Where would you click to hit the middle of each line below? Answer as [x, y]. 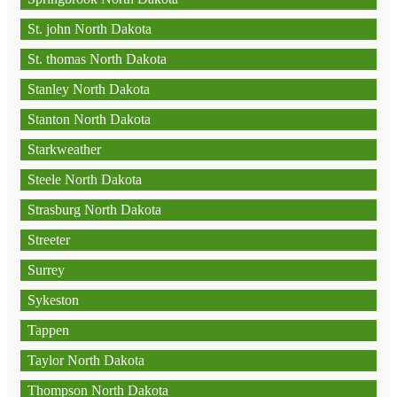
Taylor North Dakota [86, 360]
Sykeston [53, 300]
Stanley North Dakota [89, 89]
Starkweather [64, 149]
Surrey [46, 270]
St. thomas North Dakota [97, 59]
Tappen [48, 330]
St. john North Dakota [90, 29]
